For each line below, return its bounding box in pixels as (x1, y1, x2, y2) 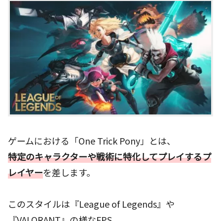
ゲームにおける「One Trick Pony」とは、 (8, 134, 176, 147)
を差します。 (43, 165, 95, 179)
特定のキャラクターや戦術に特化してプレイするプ (8, 149, 211, 163)
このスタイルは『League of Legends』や (8, 197, 175, 210)
